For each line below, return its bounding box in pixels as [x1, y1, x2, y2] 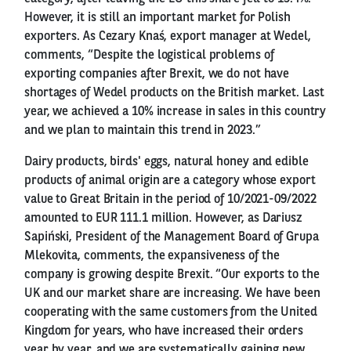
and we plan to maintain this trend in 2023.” [24, 124, 261, 137]
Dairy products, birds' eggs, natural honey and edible [24, 155, 309, 168]
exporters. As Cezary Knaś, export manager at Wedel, [24, 30, 311, 43]
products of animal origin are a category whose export [24, 174, 316, 187]
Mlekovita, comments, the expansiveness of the [24, 249, 280, 262]
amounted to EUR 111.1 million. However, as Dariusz [24, 212, 302, 225]
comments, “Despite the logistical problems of [24, 49, 274, 62]
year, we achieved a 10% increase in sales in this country [24, 105, 327, 118]
